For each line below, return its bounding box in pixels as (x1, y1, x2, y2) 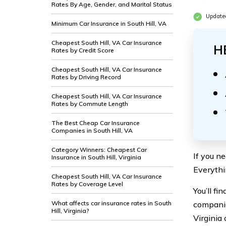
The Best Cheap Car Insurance (51, 119, 140, 127)
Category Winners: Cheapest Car (51, 146, 147, 153)
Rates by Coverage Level (51, 180, 123, 188)
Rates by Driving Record (51, 73, 121, 81)
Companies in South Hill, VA (51, 127, 133, 134)
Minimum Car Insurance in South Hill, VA (51, 20, 166, 27)
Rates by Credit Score (51, 46, 114, 54)
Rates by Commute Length (51, 100, 128, 107)
